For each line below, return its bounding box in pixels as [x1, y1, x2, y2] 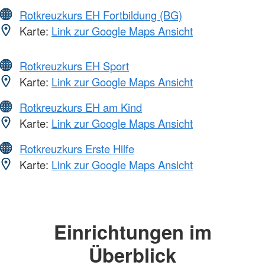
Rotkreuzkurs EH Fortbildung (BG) [20, 7, 182, 23]
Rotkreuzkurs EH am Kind [20, 99, 142, 115]
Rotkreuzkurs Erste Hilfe [20, 141, 134, 157]
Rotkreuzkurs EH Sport [20, 58, 129, 74]
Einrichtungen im [53, 218, 212, 246]
